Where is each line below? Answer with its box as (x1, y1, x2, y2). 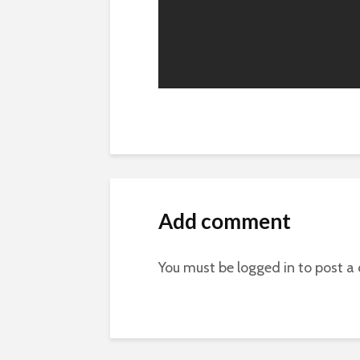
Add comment (158, 208, 291, 234)
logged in (237, 259, 295, 276)
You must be (158, 259, 237, 276)
